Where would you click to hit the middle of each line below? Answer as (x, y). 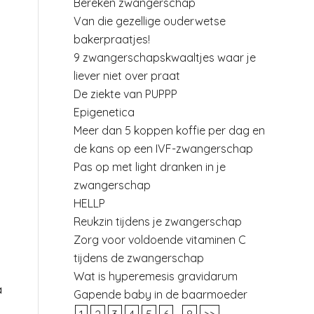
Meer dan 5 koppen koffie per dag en (170, 130)
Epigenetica (104, 112)
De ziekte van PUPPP (126, 94)
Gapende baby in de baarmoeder (161, 294)
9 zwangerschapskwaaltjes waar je (165, 57)
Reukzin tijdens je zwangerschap (158, 221)
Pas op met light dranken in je (150, 167)
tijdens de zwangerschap (139, 258)
